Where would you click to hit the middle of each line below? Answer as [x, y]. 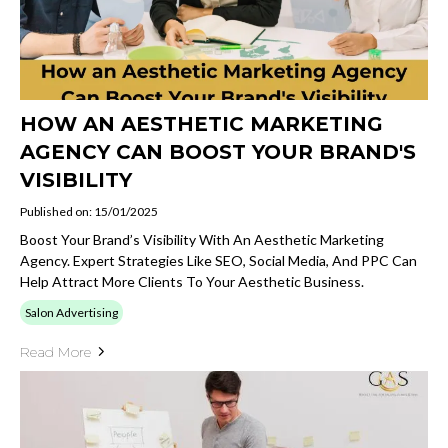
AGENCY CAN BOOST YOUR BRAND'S [218, 151]
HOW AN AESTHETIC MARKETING [201, 123]
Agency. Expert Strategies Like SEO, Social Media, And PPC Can [218, 260]
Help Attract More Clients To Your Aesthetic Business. [192, 281]
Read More [55, 351]
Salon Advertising [71, 312]
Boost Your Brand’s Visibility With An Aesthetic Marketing [202, 239]
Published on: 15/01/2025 [89, 211]
